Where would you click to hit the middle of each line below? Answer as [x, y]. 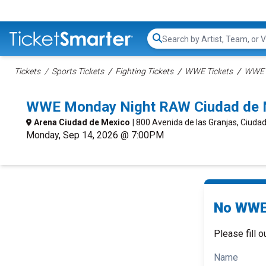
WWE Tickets [209, 71]
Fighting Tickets [144, 71]
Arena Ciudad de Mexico [82, 122]
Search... [178, 45]
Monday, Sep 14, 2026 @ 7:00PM [95, 135]
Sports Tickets [78, 71]
